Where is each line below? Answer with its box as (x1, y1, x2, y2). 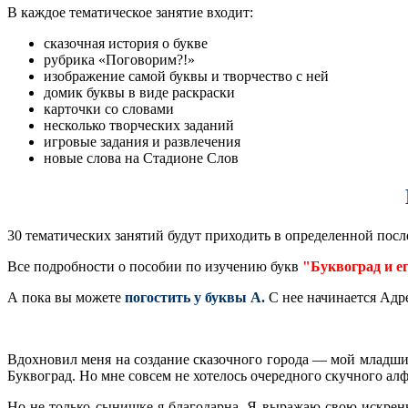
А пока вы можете (7, 290, 125, 306)
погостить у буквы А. (125, 290, 265, 306)
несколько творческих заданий (44, 117, 234, 134)
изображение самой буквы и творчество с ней (44, 68, 329, 85)
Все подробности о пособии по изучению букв (7, 259, 302, 275)
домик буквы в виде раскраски (44, 85, 235, 101)
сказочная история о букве (44, 36, 208, 52)
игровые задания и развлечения (44, 134, 240, 150)
